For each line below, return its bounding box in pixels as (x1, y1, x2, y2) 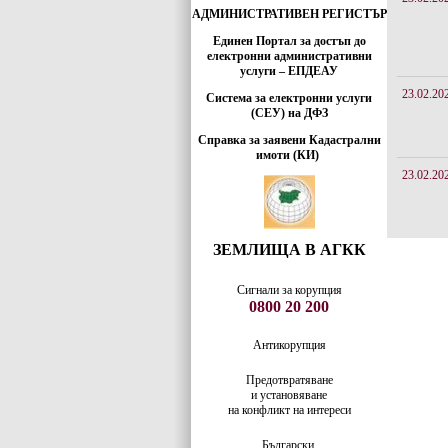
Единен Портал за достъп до (212, 34, 366, 48)
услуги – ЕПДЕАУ (240, 64, 338, 78)
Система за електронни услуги (206, 91, 372, 105)
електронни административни (206, 49, 372, 63)
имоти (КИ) (256, 148, 319, 162)
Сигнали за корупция (236, 283, 342, 297)
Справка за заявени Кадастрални (197, 133, 381, 147)
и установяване (251, 388, 327, 402)
